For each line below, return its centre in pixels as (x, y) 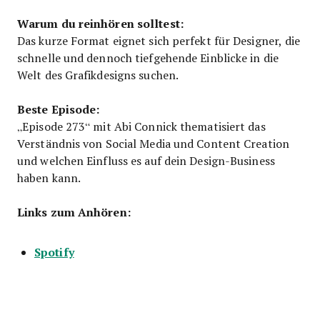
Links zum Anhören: (74, 211)
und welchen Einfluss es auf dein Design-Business (146, 160)
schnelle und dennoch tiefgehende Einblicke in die (148, 57)
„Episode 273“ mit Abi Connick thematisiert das (141, 126)
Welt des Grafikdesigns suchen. (98, 74)
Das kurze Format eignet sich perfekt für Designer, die (159, 40)
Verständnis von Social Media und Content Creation (153, 143)
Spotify (54, 251)
